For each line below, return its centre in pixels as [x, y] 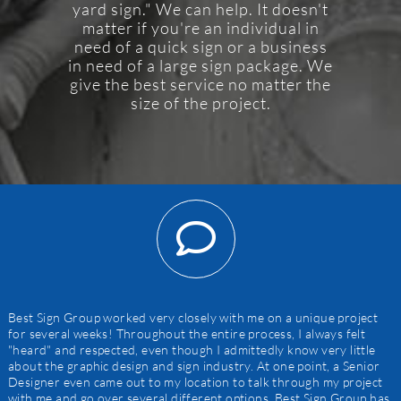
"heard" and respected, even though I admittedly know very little [192, 350]
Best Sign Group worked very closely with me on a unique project [193, 318]
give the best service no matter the [200, 85]
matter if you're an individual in [200, 28]
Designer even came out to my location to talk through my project [195, 382]
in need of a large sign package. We [200, 66]
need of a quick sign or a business [200, 47]
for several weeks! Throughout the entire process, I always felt [187, 334]
